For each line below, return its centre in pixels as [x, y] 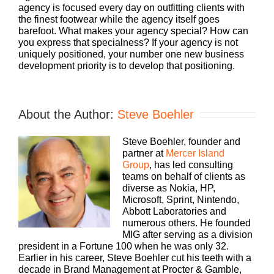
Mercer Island [195, 153]
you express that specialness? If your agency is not [128, 42]
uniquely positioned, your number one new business [131, 54]
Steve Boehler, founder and [181, 141]
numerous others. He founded [187, 223]
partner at [144, 153]
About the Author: [68, 114]
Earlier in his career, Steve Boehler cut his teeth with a [135, 257]
